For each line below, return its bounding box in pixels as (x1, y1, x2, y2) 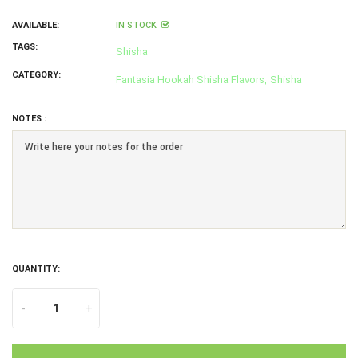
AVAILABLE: (12, 20, 59, 31)
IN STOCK (116, 20, 157, 31)
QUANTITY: (12, 263, 60, 274)
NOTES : (12, 113, 46, 125)
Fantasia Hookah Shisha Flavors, (116, 74, 267, 86)
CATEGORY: (12, 70, 61, 81)
